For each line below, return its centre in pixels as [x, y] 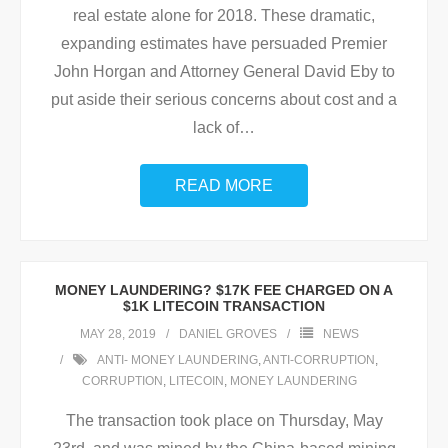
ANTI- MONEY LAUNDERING [177, 360]
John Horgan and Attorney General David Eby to [224, 72]
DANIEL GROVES [227, 334]
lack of [216, 128]
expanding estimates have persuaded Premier [224, 44]
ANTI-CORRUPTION [319, 360]
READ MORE [224, 186]
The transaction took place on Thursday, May [224, 421]
